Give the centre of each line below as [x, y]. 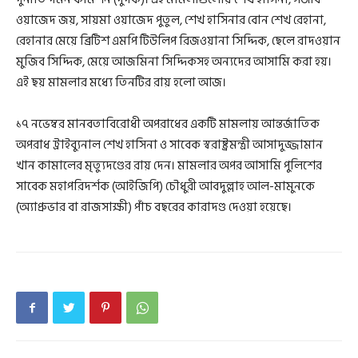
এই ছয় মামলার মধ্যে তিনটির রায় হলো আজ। [121, 83]
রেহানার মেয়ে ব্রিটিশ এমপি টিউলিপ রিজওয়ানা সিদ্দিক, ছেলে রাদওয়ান [178, 42]
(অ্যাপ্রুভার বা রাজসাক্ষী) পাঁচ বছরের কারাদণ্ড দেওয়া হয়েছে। [154, 208]
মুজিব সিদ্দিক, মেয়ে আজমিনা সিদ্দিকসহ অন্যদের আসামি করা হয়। [174, 62]
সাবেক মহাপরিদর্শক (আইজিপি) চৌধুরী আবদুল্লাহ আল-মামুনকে [165, 187]
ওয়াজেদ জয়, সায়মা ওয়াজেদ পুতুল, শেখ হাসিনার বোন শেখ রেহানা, [171, 21]
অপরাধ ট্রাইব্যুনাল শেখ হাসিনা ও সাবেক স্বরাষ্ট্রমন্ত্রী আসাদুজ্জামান [169, 145]
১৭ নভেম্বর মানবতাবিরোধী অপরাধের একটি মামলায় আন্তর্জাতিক [168, 125]
